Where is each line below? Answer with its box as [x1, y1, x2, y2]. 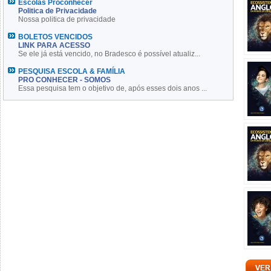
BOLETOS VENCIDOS [18, 33, 93, 41]
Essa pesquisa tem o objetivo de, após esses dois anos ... [18, 84, 207, 93]
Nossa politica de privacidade [18, 15, 116, 24]
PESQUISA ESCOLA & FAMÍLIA [18, 67, 125, 76]
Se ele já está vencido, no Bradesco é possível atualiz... [18, 50, 200, 58]
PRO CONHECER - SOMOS [18, 76, 111, 84]
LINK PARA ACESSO [18, 41, 90, 50]
